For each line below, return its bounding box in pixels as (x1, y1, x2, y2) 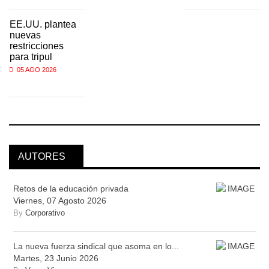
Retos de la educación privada (13, 183, 128, 193)
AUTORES (18, 151, 65, 162)
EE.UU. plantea (10, 19, 76, 29)
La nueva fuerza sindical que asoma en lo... (13, 241, 179, 251)
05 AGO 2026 (17, 66, 56, 73)
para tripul (10, 52, 52, 62)
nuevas (10, 30, 41, 40)
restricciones (10, 41, 64, 51)
